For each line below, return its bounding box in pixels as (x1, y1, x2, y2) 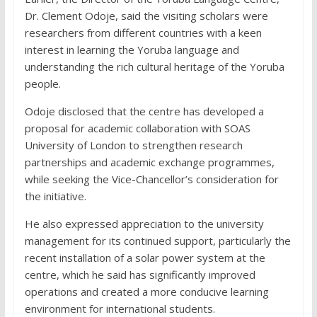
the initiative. (24, 189, 86, 204)
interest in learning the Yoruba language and (24, 42, 239, 57)
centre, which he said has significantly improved (24, 267, 255, 282)
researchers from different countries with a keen (24, 25, 262, 40)
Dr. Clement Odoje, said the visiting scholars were (24, 8, 268, 23)
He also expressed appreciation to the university (24, 217, 264, 231)
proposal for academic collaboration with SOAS (24, 121, 250, 136)
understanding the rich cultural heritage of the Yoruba (24, 59, 284, 74)
